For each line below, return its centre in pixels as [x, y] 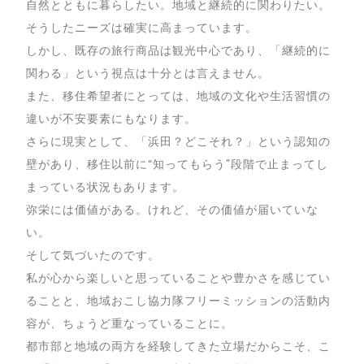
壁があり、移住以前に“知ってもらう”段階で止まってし [177, 164]
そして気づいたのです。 [93, 255]
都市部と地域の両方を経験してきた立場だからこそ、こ [178, 346]
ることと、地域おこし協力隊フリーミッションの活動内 [178, 301]
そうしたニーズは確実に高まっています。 [142, 28]
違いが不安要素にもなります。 [112, 119]
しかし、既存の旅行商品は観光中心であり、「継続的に [178, 50]
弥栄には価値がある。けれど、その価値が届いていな [172, 210]
